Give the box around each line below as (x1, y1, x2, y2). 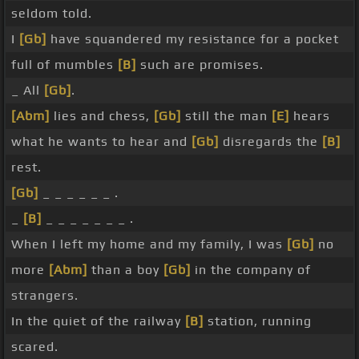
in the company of (191, 262, 311, 278)
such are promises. (136, 57, 264, 73)
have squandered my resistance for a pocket (46, 31, 339, 47)
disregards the (219, 134, 322, 150)
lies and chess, (50, 108, 154, 124)
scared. (11, 339, 58, 355)
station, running (204, 313, 312, 329)
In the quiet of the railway (11, 313, 185, 329)
